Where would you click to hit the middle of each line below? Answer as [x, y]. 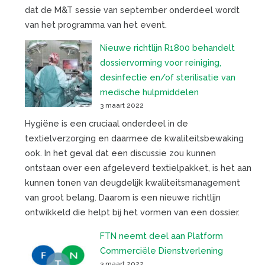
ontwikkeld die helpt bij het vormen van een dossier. [132, 212]
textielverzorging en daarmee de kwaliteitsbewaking [134, 138]
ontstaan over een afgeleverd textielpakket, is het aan [138, 168]
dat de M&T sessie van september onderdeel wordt [132, 9]
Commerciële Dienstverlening [161, 250]
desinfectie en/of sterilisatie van [167, 77]
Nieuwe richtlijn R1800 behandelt [167, 48]
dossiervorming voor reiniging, [160, 63]
